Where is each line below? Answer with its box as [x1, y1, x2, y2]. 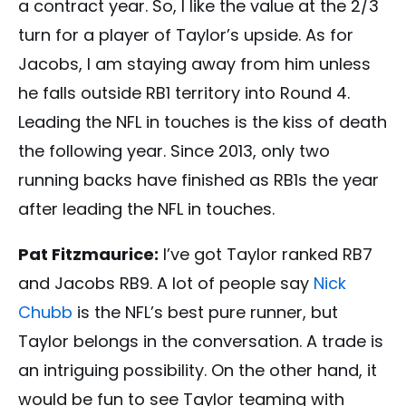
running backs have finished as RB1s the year [18, 168, 379, 191]
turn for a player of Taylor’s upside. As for [18, 23, 353, 46]
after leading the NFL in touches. [18, 197, 275, 220]
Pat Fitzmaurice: [18, 242, 159, 266]
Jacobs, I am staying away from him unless [18, 52, 371, 75]
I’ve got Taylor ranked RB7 [159, 242, 372, 266]
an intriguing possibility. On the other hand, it [18, 358, 377, 382]
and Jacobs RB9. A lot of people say [18, 271, 314, 295]
